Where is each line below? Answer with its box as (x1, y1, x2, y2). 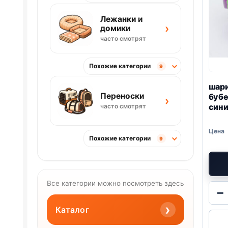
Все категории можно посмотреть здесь (46, 179, 184, 188)
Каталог (55, 204, 89, 215)
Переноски (100, 91, 144, 101)
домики (100, 23, 130, 34)
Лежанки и (100, 14, 142, 24)
